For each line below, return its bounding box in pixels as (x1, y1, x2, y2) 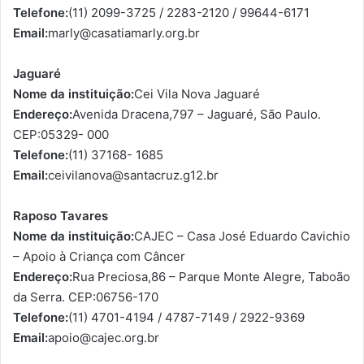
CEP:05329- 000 (13, 126, 109, 142)
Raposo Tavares (13, 207, 108, 223)
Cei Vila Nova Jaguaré (134, 85, 260, 102)
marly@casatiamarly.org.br (48, 24, 200, 41)
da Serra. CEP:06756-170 (13, 288, 158, 305)
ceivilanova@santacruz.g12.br (48, 167, 219, 183)
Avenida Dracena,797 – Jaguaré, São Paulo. (72, 106, 321, 122)
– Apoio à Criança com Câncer (13, 248, 185, 264)
